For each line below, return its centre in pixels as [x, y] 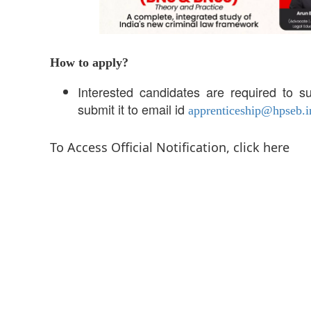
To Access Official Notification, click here [170, 147]
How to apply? [89, 62]
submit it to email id [133, 109]
